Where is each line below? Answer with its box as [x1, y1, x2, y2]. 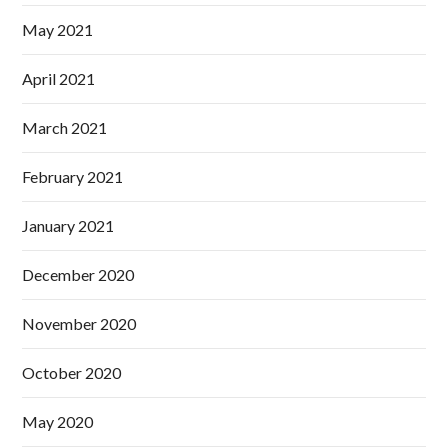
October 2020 [22, 363, 122, 383]
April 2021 [22, 69, 96, 89]
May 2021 [22, 20, 94, 40]
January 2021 [22, 216, 115, 236]
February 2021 [22, 167, 124, 187]
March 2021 [22, 118, 108, 138]
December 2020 [22, 265, 135, 285]
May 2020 [22, 412, 94, 432]
